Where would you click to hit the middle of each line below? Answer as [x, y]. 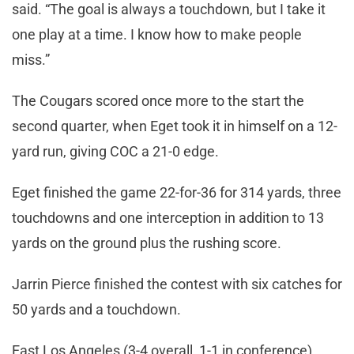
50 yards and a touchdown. [96, 309]
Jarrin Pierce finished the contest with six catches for [177, 284]
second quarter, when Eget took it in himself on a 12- [175, 126]
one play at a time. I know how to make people [157, 34]
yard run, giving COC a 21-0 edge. [115, 151]
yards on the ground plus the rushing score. [147, 243]
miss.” [31, 59]
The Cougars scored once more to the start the [158, 100]
